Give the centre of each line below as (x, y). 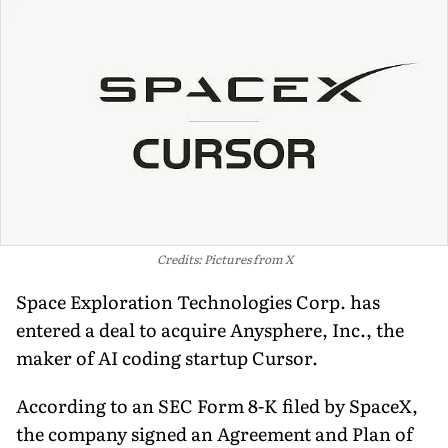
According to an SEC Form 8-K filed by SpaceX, (217, 405)
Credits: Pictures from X (225, 258)
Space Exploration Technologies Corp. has (198, 301)
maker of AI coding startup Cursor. (167, 357)
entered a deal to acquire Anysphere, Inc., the (210, 329)
